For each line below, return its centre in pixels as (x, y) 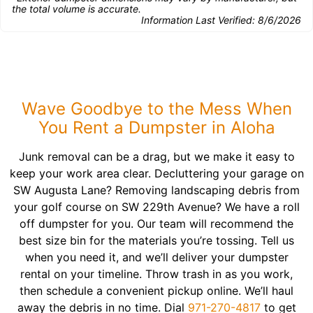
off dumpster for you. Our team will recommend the (156, 224)
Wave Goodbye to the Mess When (156, 109)
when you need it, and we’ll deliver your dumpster (156, 257)
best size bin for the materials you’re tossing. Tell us (156, 240)
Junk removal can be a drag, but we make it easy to (156, 156)
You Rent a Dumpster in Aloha (156, 128)
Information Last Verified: (199, 20)
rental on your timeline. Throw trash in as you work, (156, 274)
